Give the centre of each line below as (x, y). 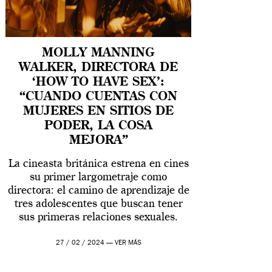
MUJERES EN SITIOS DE (99, 111)
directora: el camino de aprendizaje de (98, 190)
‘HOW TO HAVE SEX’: (99, 82)
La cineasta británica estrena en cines (98, 164)
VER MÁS (128, 243)
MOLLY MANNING (99, 53)
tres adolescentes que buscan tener (98, 204)
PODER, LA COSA (99, 126)
